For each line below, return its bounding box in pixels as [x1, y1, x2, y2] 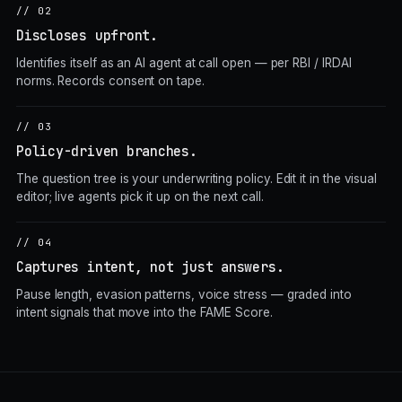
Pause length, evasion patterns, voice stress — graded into [16, 287, 352, 301]
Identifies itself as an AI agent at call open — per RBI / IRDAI [16, 56, 352, 70]
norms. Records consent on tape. [16, 74, 205, 88]
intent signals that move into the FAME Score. [16, 305, 273, 319]
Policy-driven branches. [16, 143, 197, 161]
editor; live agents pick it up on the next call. [16, 189, 264, 204]
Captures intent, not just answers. [16, 258, 284, 276]
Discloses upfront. [16, 27, 158, 45]
